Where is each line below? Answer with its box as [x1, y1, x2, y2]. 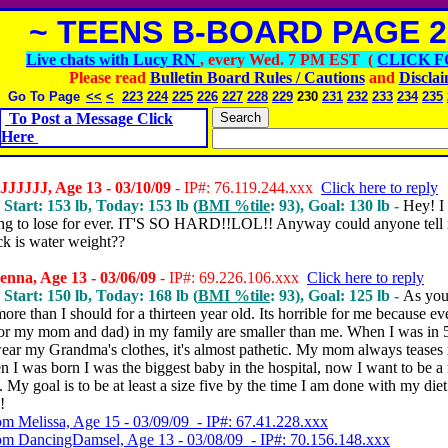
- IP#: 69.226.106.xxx [156, 269, 307, 286]
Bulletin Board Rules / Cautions [149, 69, 365, 86]
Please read [68, 69, 150, 86]
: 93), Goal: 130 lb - [270, 197, 403, 214]
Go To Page [8, 89, 84, 104]
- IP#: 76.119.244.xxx [171, 179, 321, 196]
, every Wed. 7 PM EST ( [200, 51, 377, 68]
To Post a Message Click [5, 110, 173, 127]
